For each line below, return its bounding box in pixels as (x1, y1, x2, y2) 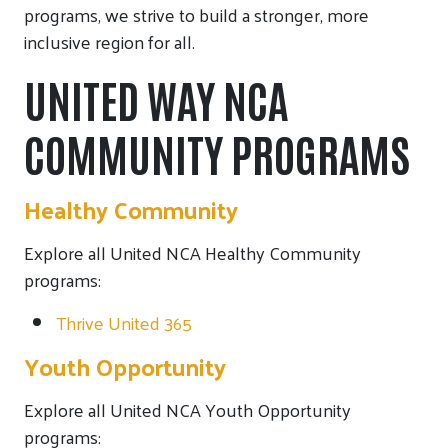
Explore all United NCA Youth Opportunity (24, 392, 351, 426)
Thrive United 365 (56, 305, 192, 339)
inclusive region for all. (24, 24, 195, 58)
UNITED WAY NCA (24, 68, 288, 127)
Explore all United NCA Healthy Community (24, 235, 361, 269)
